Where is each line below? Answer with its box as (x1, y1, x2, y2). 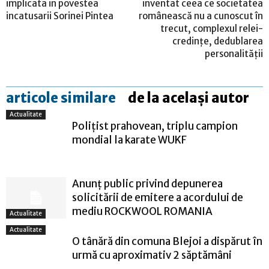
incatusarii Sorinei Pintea (6, 10, 113, 22)
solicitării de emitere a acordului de (72, 191, 243, 205)
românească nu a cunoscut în (139, 10, 263, 22)
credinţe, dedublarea (172, 35, 263, 47)
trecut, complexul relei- (160, 23, 263, 35)
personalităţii (205, 48, 263, 60)
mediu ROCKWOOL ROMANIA (72, 205, 213, 219)
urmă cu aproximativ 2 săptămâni (72, 249, 232, 262)
